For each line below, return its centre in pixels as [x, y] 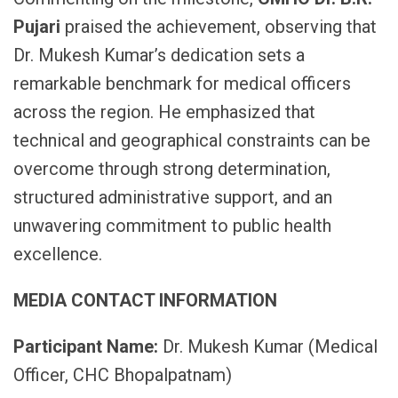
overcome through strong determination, [172, 168]
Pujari [37, 26]
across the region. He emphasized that [164, 111]
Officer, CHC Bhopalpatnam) [123, 374]
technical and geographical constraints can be [192, 140]
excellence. [58, 254]
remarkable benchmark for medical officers [182, 83]
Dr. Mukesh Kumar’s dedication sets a [159, 55]
